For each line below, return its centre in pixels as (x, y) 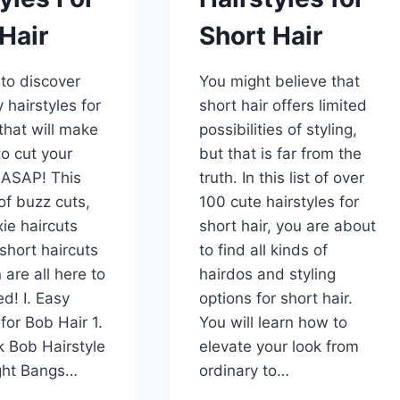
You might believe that (280, 82)
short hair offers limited (283, 106)
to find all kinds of (264, 250)
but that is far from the (281, 154)
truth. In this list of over (282, 178)
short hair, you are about (288, 226)
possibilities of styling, (279, 130)
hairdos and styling (268, 275)
